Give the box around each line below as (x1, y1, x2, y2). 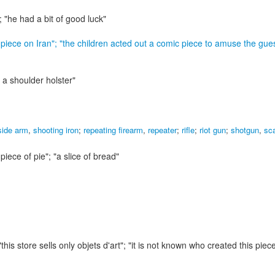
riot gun (199, 124, 226, 136)
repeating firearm (83, 124, 143, 136)
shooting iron (33, 124, 79, 136)
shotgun (231, 124, 259, 136)
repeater (148, 124, 177, 136)
